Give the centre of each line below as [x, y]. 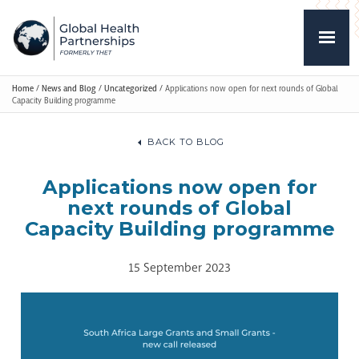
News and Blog [69, 88]
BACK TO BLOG [186, 142]
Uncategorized [131, 88]
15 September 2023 [179, 268]
